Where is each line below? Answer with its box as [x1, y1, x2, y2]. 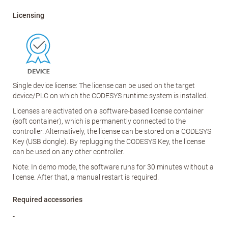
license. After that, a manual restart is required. [13, 173, 159, 181]
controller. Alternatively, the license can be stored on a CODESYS [13, 127, 211, 135]
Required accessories [13, 195, 82, 204]
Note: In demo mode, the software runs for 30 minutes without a [13, 163, 214, 171]
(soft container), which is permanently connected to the [13, 117, 186, 125]
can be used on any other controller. [13, 148, 124, 156]
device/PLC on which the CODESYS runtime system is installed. [13, 92, 208, 100]
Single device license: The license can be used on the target [13, 81, 195, 90]
